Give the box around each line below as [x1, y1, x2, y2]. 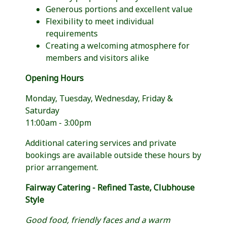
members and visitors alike [46, 52, 149, 63]
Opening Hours [25, 72, 84, 84]
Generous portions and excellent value [46, 4, 193, 15]
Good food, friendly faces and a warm [25, 214, 170, 225]
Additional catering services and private [25, 137, 176, 148]
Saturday [25, 105, 59, 116]
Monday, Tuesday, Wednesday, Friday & [25, 93, 173, 104]
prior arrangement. [25, 162, 98, 173]
